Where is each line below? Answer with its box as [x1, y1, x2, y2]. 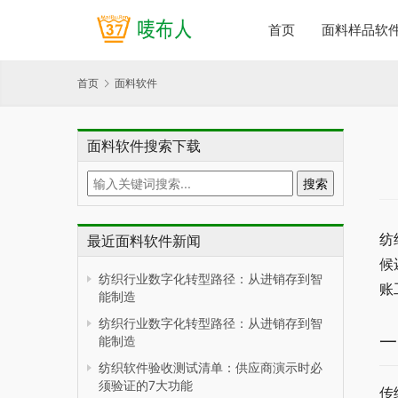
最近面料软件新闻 [87, 232, 201, 251]
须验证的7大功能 [99, 378, 193, 394]
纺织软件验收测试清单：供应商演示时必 [99, 360, 322, 376]
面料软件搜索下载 [87, 137, 201, 155]
